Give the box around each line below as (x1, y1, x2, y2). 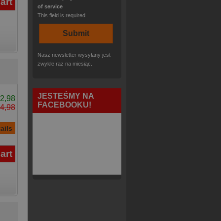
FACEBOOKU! (37, 101, 91, 109)
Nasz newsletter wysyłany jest (37, 52, 110, 58)
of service (37, 3, 63, 9)
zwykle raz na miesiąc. (37, 61, 92, 67)
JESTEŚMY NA (37, 92, 94, 100)
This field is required (37, 12, 85, 18)
